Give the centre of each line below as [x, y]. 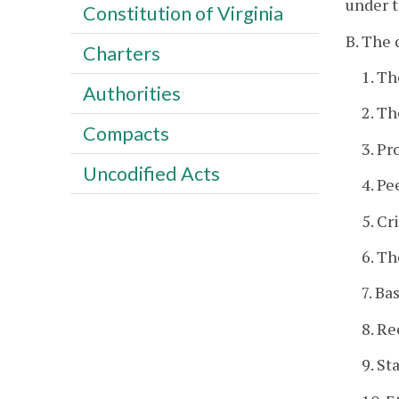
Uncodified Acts [151, 173]
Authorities [131, 93]
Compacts [126, 133]
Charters [121, 53]
